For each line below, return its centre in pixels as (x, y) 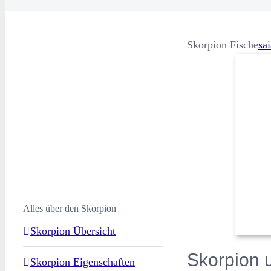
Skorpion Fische (223, 45)
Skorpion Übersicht (73, 231)
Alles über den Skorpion (70, 208)
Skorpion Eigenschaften (83, 262)
